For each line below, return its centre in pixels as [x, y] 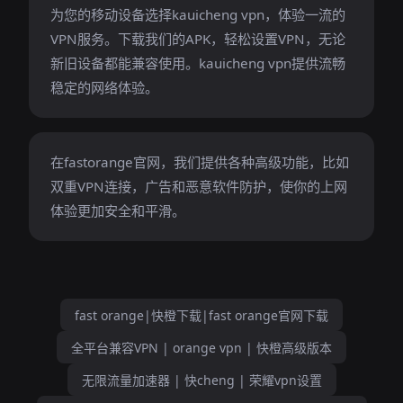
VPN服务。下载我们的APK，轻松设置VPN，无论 [198, 39]
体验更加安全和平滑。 [118, 210]
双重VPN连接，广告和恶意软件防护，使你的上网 [199, 186]
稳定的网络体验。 [104, 87]
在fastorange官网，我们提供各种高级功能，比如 [200, 162]
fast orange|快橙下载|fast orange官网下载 [201, 315]
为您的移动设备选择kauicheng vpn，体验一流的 [198, 14]
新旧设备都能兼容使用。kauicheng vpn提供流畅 [198, 63]
